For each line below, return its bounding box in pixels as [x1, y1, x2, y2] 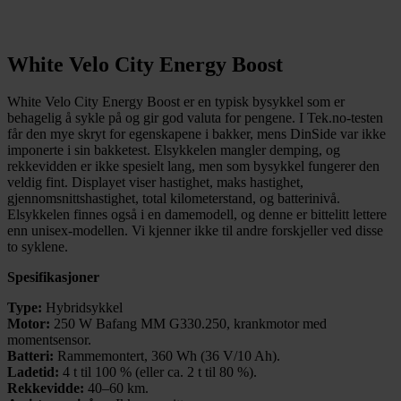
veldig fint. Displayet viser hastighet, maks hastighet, [7, 175, 303, 191]
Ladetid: [7, 364, 63, 380]
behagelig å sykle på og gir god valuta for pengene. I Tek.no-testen [7, 110, 383, 126]
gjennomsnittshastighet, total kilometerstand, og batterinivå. [7, 191, 340, 207]
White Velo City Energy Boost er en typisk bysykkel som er [7, 94, 345, 110]
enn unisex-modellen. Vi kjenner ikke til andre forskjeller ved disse [7, 223, 383, 239]
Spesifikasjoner [7, 269, 99, 286]
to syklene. [7, 239, 68, 255]
